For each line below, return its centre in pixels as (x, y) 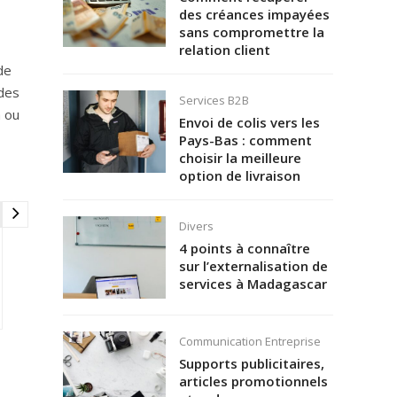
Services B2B (214, 101)
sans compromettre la (251, 31)
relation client (224, 49)
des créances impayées (254, 14)
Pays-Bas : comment (245, 140)
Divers (196, 226)
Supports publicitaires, (251, 363)
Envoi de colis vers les (249, 122)
